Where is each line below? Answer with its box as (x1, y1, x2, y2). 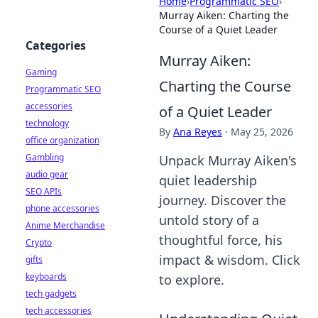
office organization (26, 134, 99, 146)
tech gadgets (26, 287, 77, 300)
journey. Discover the (159, 192, 286, 209)
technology (26, 117, 69, 129)
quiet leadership (159, 172, 257, 189)
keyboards (26, 270, 67, 283)
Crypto (26, 236, 52, 248)
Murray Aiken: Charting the (159, 9, 289, 22)
